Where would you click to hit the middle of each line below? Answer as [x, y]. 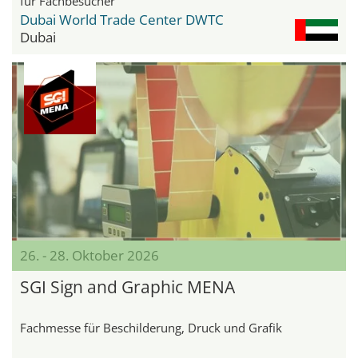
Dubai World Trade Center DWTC [122, 19]
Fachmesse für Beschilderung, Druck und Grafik [151, 327]
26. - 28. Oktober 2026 [89, 255]
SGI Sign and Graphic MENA [127, 286]
